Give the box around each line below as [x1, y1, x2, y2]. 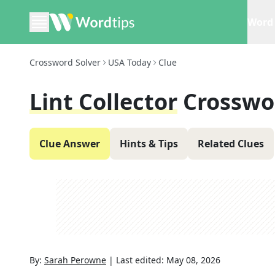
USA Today [108, 56, 151, 68]
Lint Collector [29, 87, 177, 117]
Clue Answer [39, 137, 100, 150]
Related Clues [198, 137, 264, 150]
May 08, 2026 [166, 254, 220, 266]
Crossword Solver [29, 56, 101, 68]
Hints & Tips [120, 137, 178, 150]
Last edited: [116, 254, 166, 266]
